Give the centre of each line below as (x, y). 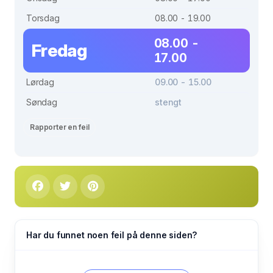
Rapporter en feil (60, 127)
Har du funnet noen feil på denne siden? (112, 235)
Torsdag (43, 18)
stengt (168, 102)
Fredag (59, 51)
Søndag (42, 102)
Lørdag (40, 82)
